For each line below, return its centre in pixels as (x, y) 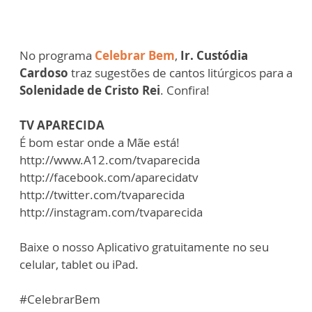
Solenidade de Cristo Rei (90, 90)
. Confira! (185, 90)
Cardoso (44, 73)
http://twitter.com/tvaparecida (102, 195)
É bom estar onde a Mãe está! (100, 142)
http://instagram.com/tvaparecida (111, 212)
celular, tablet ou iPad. (79, 264)
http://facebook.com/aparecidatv (109, 177)
